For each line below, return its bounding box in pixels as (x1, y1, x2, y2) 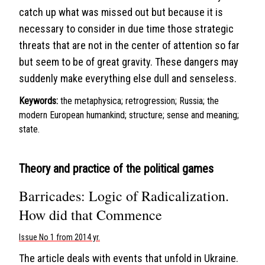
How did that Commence (19, 205, 162, 224)
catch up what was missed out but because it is (19, 6, 223, 18)
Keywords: (19, 95, 58, 106)
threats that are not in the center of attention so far (19, 39, 240, 51)
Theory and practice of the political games (19, 161, 214, 176)
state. (19, 124, 40, 135)
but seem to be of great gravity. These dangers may (19, 56, 238, 68)
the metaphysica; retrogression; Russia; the (60, 95, 219, 106)
